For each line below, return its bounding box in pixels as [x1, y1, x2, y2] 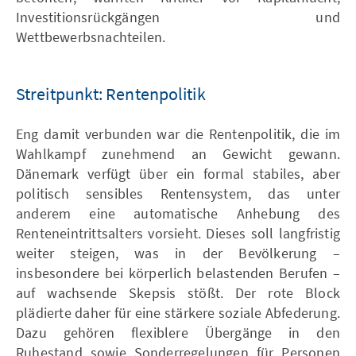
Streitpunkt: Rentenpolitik [16, 82, 206, 105]
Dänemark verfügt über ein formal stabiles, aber [16, 164, 340, 183]
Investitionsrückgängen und [16, 7, 340, 26]
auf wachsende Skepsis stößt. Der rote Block [16, 283, 340, 302]
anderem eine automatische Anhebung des [16, 203, 340, 222]
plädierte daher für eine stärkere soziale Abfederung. [16, 303, 340, 322]
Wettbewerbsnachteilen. [16, 27, 166, 46]
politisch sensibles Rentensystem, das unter [16, 184, 340, 203]
